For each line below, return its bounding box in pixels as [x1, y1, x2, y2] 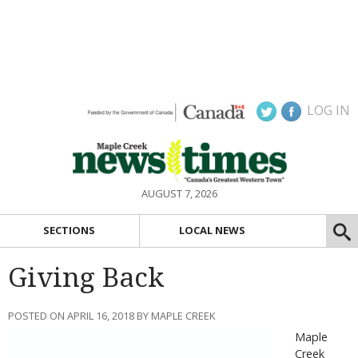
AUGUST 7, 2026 [141, 186, 217, 201]
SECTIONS [43, 223, 96, 238]
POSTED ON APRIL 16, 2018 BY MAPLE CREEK [8, 308, 215, 323]
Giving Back [8, 261, 164, 293]
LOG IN [307, 101, 350, 119]
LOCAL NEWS [179, 223, 246, 238]
